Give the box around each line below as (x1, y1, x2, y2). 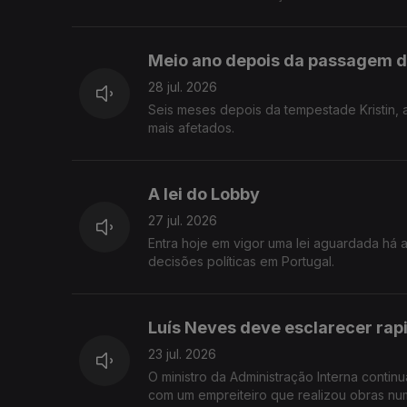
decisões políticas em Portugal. (148, 253, 334, 270)
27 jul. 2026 (148, 213, 217, 229)
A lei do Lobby (148, 184, 260, 204)
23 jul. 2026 (148, 346, 216, 362)
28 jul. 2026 (148, 79, 217, 95)
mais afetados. (148, 120, 234, 136)
